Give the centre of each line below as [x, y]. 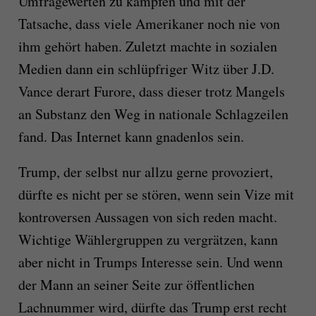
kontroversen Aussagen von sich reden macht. [147, 217]
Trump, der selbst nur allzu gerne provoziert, [145, 172]
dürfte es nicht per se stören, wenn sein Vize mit [156, 195]
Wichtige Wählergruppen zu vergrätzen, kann [148, 240]
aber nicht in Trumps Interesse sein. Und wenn [150, 262]
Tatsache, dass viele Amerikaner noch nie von [149, 24]
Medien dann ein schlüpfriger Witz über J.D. [146, 69]
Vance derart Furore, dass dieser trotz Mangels [151, 92]
